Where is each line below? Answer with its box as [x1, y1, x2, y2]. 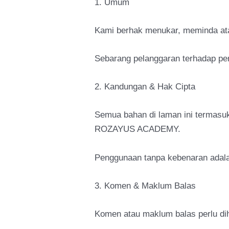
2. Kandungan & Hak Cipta [95, 82, 196, 92]
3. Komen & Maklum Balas [95, 180, 196, 191]
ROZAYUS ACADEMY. [95, 124, 181, 134]
